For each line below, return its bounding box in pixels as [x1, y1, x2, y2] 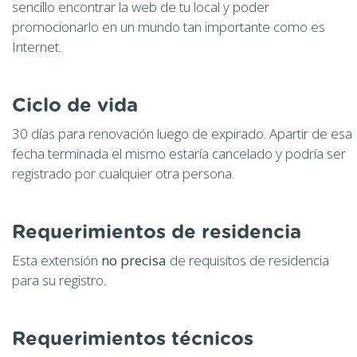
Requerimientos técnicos [12, 329, 253, 349]
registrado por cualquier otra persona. [12, 163, 234, 182]
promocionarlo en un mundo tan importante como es [12, 17, 325, 36]
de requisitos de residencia [167, 250, 329, 269]
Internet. [12, 37, 61, 56]
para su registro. [12, 270, 106, 289]
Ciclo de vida [12, 96, 138, 116]
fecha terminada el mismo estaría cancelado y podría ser [12, 143, 346, 163]
